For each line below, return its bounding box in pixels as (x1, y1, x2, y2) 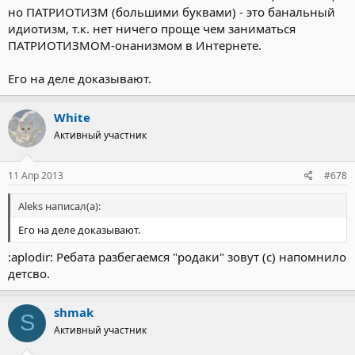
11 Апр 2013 (8, 169, 63, 182)
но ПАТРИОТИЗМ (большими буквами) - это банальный (8, 3, 335, 20)
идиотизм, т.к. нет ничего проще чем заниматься (8, 20, 296, 36)
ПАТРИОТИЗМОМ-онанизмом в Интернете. (8, 36, 261, 53)
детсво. (8, 265, 50, 281)
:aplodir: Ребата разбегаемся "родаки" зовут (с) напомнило (8, 248, 346, 265)
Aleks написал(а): (18, 199, 101, 213)
